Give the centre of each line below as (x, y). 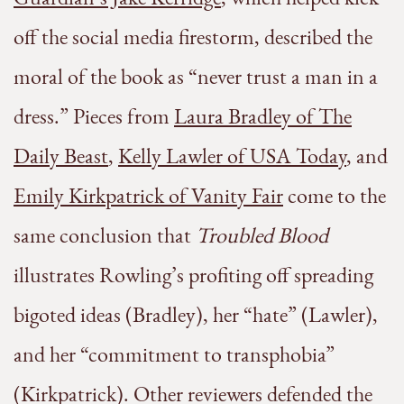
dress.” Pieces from (94, 116)
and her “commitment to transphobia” (174, 354)
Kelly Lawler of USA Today (232, 156)
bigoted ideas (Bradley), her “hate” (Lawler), (196, 315)
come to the (335, 196)
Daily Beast (61, 156)
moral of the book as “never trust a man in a (196, 77)
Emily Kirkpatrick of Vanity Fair (148, 196)
